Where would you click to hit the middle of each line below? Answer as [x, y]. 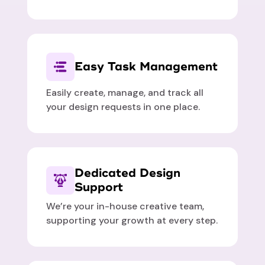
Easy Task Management [146, 67]
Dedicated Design [128, 173]
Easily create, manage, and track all [125, 93]
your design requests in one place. [123, 107]
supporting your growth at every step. [132, 221]
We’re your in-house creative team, [125, 206]
